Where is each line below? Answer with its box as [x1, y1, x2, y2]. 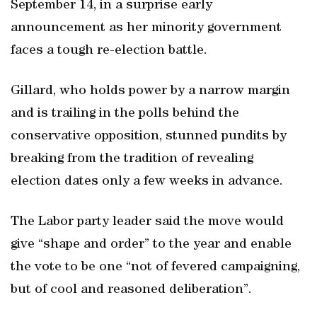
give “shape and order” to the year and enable [11, 238, 292, 252]
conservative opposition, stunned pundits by [11, 129, 287, 144]
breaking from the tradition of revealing [11, 152, 253, 166]
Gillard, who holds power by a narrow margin [11, 84, 290, 98]
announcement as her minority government [11, 21, 282, 35]
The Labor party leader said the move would [11, 215, 284, 229]
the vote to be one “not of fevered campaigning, [11, 260, 300, 275]
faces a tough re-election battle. [11, 44, 207, 58]
